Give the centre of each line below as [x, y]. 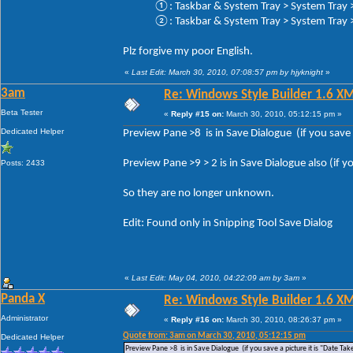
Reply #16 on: [197, 319]
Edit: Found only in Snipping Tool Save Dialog [228, 223]
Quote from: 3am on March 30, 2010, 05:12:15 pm [214, 336]
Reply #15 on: [197, 113]
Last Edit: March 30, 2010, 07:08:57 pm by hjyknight [227, 72]
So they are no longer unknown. [199, 193]
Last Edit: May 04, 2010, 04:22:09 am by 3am [216, 277]
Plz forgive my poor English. [188, 51]
